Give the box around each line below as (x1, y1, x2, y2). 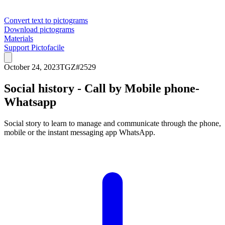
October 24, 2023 (4, 63, 60, 71)
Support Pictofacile (4, 43, 64, 52)
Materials (4, 34, 33, 43)
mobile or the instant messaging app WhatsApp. (4, 128, 155, 137)
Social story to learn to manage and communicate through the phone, (4, 119, 221, 128)
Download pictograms (4, 25, 74, 34)
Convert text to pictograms (4, 16, 88, 25)
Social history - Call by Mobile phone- (4, 81, 199, 95)
